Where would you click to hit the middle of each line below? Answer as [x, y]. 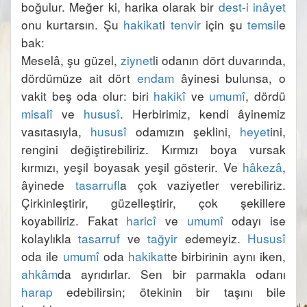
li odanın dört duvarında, [219, 60]
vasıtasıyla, [56, 131]
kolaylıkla [50, 238]
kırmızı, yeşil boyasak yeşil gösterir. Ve [132, 167]
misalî [37, 113]
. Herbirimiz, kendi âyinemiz [203, 113]
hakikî [170, 96]
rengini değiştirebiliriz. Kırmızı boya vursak [153, 149]
